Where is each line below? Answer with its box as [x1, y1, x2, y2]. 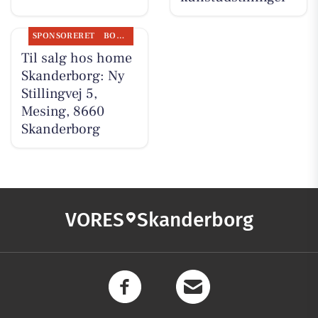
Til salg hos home [21, 48, 132, 67]
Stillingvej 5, [21, 84, 97, 103]
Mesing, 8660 [21, 102, 104, 121]
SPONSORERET [32, 30, 95, 41]
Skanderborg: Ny [21, 66, 125, 85]
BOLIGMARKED [116, 30, 124, 41]
